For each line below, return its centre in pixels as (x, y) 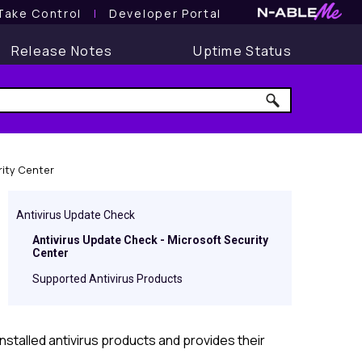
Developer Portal (165, 13)
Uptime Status (242, 51)
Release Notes (62, 51)
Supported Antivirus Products (107, 279)
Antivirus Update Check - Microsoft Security (150, 240)
